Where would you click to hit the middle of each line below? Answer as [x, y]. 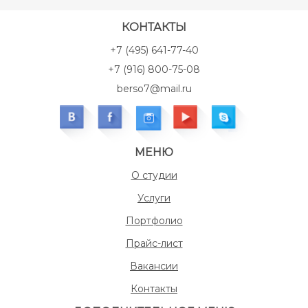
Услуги [154, 198]
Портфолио [154, 221]
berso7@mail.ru [154, 89]
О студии [154, 175]
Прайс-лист [154, 243]
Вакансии [154, 266]
